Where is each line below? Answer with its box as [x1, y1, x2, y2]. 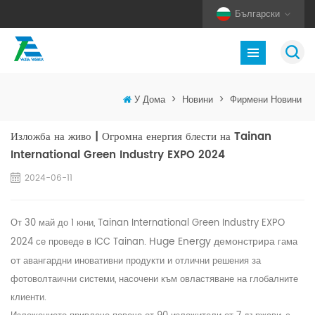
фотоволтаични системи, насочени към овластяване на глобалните [11, 272, 298, 288]
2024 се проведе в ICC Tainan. [11, 235, 149, 250]
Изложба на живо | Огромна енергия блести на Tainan [11, 128, 271, 146]
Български [235, 6, 280, 22]
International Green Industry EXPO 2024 [11, 146, 225, 165]
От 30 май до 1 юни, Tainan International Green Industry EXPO [11, 216, 285, 231]
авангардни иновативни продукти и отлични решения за [23, 254, 261, 269]
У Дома [134, 93, 165, 108]
